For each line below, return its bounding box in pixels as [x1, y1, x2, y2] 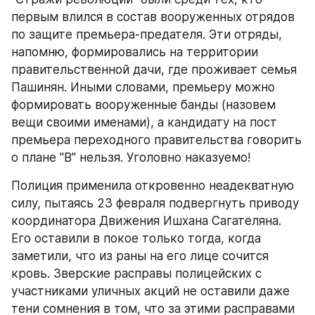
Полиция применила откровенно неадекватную [11, 179, 294, 193]
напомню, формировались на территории [11, 45, 258, 59]
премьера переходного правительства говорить [11, 133, 302, 147]
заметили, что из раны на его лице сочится [11, 249, 269, 263]
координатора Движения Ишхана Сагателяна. [11, 214, 281, 228]
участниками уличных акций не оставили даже [11, 284, 290, 298]
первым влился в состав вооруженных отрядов [11, 10, 295, 24]
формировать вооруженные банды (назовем [11, 98, 276, 112]
